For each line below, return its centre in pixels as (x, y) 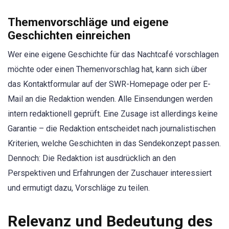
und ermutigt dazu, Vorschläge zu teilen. (79, 188)
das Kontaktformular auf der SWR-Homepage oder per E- (109, 84)
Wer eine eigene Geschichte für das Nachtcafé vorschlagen (113, 55)
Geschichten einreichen (69, 36)
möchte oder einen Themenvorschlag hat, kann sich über (107, 70)
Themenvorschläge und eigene (88, 22)
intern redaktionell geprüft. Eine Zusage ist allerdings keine (113, 114)
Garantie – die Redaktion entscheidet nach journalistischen (112, 129)
